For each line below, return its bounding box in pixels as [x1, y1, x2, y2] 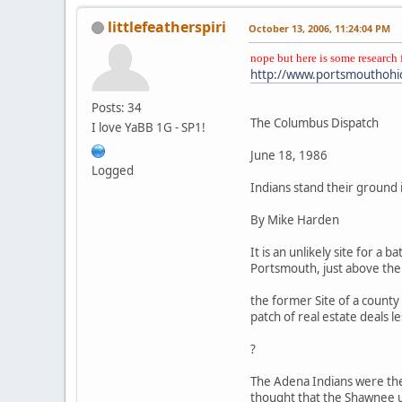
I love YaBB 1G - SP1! [92, 118, 205, 135]
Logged [92, 162, 134, 179]
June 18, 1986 [250, 146, 328, 163]
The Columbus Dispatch [250, 114, 379, 131]
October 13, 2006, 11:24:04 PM [249, 21, 390, 35]
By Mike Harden [250, 211, 339, 228]
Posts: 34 [92, 99, 142, 116]
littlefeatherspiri [108, 16, 226, 37]
